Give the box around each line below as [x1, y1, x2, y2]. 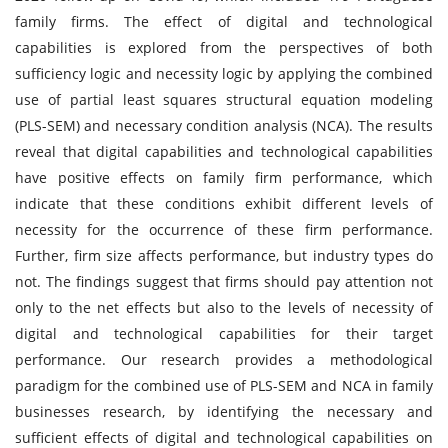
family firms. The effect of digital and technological [15, 12, 433, 31]
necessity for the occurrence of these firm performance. [15, 220, 433, 239]
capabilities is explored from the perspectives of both [15, 38, 433, 57]
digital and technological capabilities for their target [15, 324, 433, 343]
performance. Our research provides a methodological [15, 350, 433, 369]
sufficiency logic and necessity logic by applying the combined [15, 64, 433, 83]
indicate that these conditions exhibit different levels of [15, 194, 433, 213]
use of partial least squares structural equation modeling [15, 90, 433, 109]
